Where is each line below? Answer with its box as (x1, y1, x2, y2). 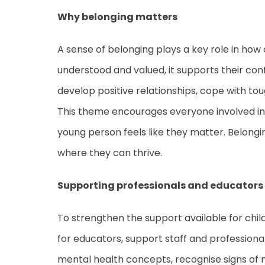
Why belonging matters (57, 10, 177, 24)
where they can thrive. (57, 146, 162, 160)
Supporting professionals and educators (57, 179, 263, 192)
